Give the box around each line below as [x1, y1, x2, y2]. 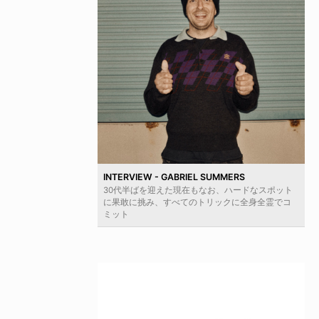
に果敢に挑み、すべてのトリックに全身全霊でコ [103, 197, 291, 207]
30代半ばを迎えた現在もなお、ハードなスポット [103, 185, 293, 195]
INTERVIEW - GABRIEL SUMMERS [103, 172, 245, 182]
